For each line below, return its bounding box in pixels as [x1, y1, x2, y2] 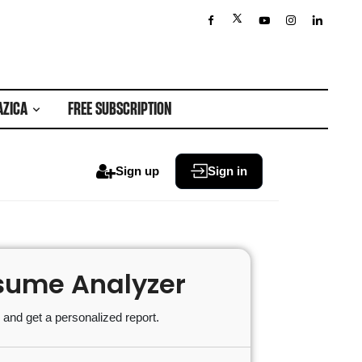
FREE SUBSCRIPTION [67, 99, 172, 119]
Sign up [115, 163, 159, 178]
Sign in [207, 163, 247, 178]
